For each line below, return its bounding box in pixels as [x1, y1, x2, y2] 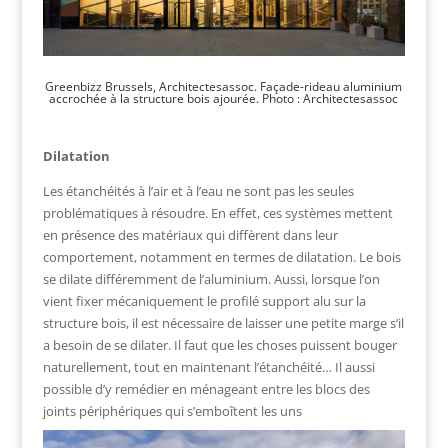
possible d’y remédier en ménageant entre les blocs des [42, 379, 370, 398]
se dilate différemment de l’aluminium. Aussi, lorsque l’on [42, 269, 380, 288]
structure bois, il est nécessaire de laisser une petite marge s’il [42, 313, 404, 332]
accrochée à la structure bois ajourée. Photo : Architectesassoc [49, 89, 399, 107]
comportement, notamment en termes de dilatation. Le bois [42, 247, 401, 266]
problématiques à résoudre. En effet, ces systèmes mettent [42, 203, 393, 222]
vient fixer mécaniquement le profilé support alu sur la [42, 291, 366, 310]
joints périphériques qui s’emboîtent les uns [42, 401, 302, 420]
